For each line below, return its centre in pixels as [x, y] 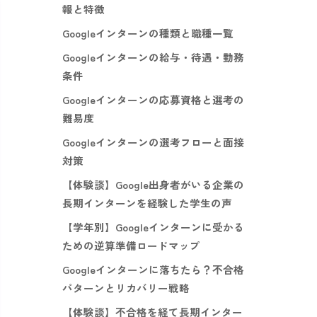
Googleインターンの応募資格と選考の [153, 100]
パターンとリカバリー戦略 [126, 288]
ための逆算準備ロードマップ [131, 246]
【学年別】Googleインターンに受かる [153, 227]
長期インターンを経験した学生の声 [147, 203]
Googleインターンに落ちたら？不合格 [153, 270]
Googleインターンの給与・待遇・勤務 [153, 57]
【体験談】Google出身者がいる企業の [153, 185]
